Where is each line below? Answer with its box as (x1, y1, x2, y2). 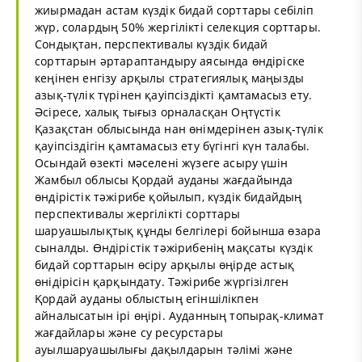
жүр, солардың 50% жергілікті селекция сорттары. (35, 19, 321, 35)
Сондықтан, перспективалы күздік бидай (35, 36, 268, 52)
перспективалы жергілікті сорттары (35, 205, 241, 221)
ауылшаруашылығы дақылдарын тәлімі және (35, 341, 293, 357)
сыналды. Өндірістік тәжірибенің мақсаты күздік (35, 239, 313, 255)
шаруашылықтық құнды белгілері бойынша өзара (35, 222, 322, 238)
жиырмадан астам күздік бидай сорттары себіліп (35, 2, 314, 18)
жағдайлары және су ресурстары (35, 324, 223, 340)
